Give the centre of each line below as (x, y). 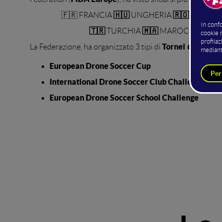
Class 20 (202, 47)
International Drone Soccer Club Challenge (127, 82)
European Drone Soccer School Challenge (124, 98)
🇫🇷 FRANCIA (87, 15)
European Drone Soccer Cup (100, 66)
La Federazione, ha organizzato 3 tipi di (96, 47)
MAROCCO (181, 31)
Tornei (174, 47)
